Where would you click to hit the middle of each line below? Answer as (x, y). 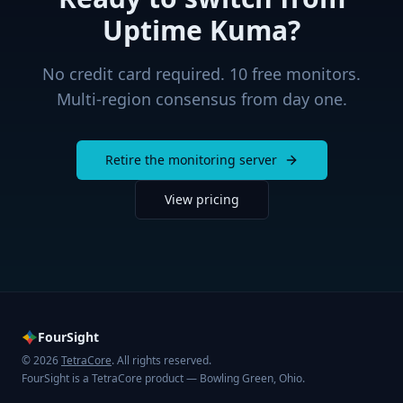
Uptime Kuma (195, 30)
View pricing (201, 199)
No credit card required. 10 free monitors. (201, 74)
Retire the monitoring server (191, 160)
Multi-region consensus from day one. (201, 99)
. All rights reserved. (161, 360)
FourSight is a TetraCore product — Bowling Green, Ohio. (163, 378)
